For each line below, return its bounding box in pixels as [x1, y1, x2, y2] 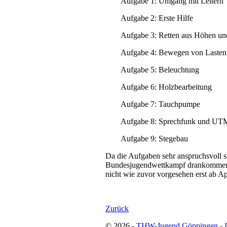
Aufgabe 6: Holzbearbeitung [121, 82, 212, 91]
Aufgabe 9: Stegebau [121, 134, 188, 143]
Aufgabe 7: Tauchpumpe [121, 99, 200, 108]
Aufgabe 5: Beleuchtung [121, 65, 199, 74]
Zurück [105, 204, 129, 213]
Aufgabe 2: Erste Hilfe [121, 13, 193, 22]
